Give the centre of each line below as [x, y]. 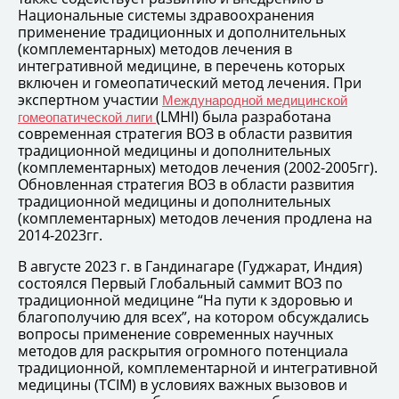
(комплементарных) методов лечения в [155, 49]
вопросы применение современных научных [175, 334]
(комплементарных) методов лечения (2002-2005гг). [198, 167]
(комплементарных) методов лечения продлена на [195, 218]
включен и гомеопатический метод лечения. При [190, 82]
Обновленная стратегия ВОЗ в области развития [186, 184]
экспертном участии [90, 99]
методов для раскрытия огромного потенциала [183, 350]
